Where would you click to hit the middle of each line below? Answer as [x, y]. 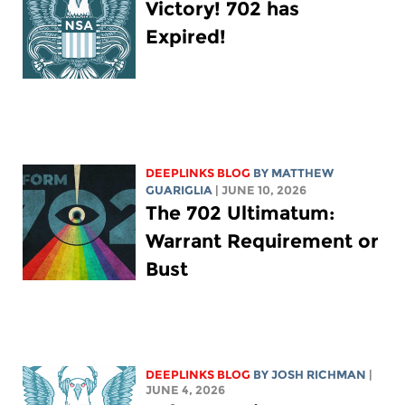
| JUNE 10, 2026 [261, 190]
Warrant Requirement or [263, 240]
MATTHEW [303, 173]
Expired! [186, 36]
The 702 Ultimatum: [241, 212]
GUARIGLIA [179, 190]
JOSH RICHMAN [319, 374]
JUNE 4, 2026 [186, 390]
